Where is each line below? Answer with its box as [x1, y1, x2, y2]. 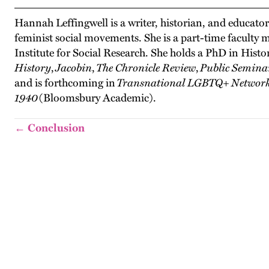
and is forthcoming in [14, 76, 116, 89]
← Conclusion [14, 121, 85, 134]
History [14, 61, 51, 74]
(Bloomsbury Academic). [38, 91, 156, 104]
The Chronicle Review [96, 61, 196, 74]
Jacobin [55, 61, 92, 74]
